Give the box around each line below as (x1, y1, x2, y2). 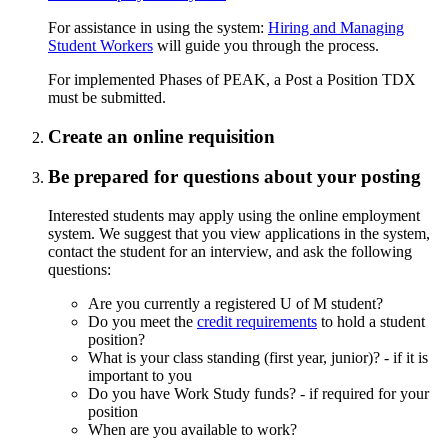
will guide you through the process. (153, 36, 379, 54)
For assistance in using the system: (48, 18, 268, 36)
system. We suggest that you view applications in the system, (48, 225, 430, 243)
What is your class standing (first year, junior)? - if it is (88, 349, 428, 367)
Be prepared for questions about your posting (48, 166, 421, 188)
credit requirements (197, 313, 317, 331)
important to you (88, 367, 192, 385)
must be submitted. (48, 88, 166, 106)
